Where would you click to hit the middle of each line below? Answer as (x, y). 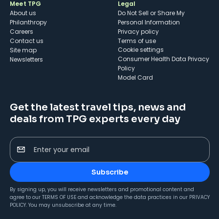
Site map (23, 50)
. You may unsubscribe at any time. (71, 205)
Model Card (135, 78)
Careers (22, 32)
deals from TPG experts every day (95, 119)
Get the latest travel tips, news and (98, 108)
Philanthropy (28, 22)
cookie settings (143, 50)
